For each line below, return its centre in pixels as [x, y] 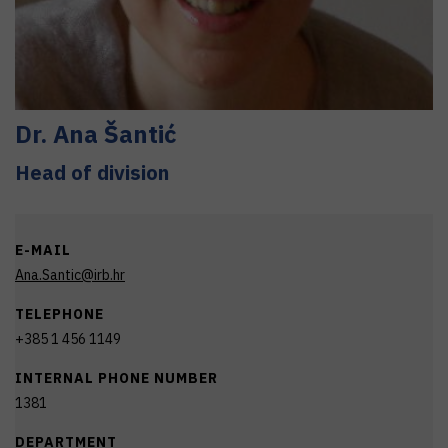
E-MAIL [43, 250]
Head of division [92, 172]
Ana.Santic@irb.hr [70, 275]
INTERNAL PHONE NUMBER [116, 378]
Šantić [140, 134]
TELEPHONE [59, 314]
